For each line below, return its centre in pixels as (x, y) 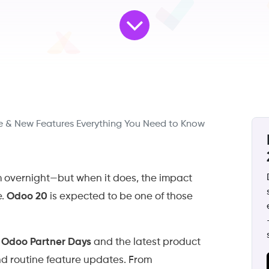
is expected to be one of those (120, 197)
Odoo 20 (27, 197)
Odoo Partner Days (46, 243)
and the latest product (146, 243)
